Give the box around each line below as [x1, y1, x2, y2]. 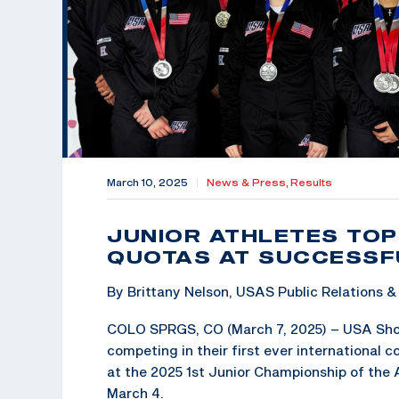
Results [290, 176, 332, 188]
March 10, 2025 [107, 176, 188, 188]
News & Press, [207, 176, 290, 188]
